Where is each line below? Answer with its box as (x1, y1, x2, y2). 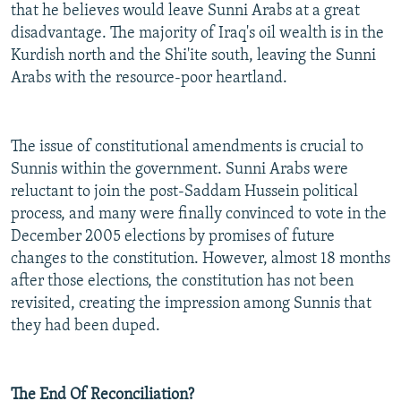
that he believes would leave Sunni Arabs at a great (11, 3, 360, 21)
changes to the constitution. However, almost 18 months (11, 251, 390, 269)
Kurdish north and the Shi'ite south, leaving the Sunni (11, 47, 376, 65)
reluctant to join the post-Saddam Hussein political (11, 183, 358, 201)
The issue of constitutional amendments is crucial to (11, 139, 363, 157)
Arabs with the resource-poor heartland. (11, 70, 287, 88)
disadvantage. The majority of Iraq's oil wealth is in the (11, 25, 384, 43)
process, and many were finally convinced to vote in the (11, 206, 387, 224)
